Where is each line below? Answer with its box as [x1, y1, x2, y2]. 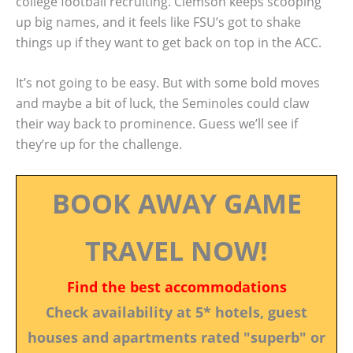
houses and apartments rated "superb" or [28, 327, 325, 347]
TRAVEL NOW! [85, 232, 268, 269]
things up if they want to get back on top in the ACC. [16, 33, 321, 51]
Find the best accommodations [66, 277, 287, 296]
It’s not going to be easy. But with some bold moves [16, 74, 320, 92]
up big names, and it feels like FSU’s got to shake [16, 13, 301, 31]
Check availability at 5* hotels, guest [46, 302, 307, 321]
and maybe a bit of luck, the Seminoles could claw [16, 95, 309, 113]
